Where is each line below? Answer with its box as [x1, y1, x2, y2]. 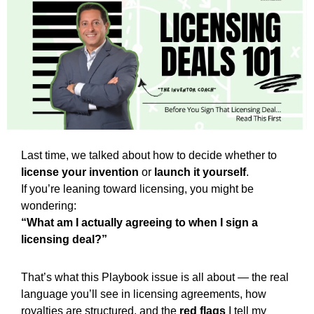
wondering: [21, 199, 76, 212]
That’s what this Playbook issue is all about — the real [21, 271, 289, 283]
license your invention [21, 165, 139, 178]
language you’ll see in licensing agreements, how [21, 287, 266, 300]
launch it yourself [154, 165, 246, 178]
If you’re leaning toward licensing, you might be [21, 182, 254, 195]
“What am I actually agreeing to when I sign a [21, 216, 258, 228]
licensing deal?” [21, 233, 107, 245]
